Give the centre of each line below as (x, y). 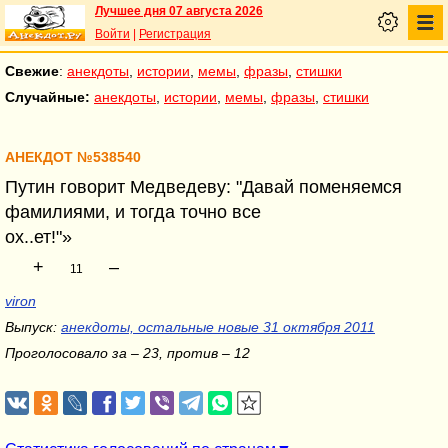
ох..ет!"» (38, 237)
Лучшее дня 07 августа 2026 (179, 11)
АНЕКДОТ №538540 (73, 157)
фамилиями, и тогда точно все (133, 212)
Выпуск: (33, 327)
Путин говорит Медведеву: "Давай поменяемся (203, 187)
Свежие (32, 71)
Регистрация (175, 34)
